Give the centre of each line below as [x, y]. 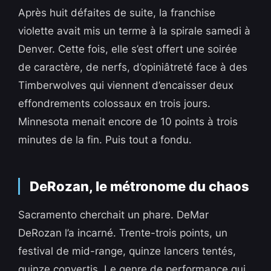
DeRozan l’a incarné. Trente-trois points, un [123, 233]
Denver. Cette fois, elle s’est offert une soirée [128, 49]
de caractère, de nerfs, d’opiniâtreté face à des [133, 67]
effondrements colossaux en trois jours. [115, 104]
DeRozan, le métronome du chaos [140, 187]
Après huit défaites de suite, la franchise [117, 13]
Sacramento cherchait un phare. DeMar [114, 215]
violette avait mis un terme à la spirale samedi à [135, 31]
